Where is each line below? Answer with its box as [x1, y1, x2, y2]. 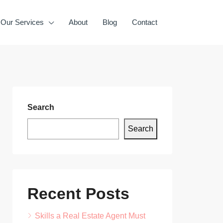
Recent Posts [27, 185, 129, 203]
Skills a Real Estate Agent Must [35, 212, 145, 220]
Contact [132, 18, 157, 26]
